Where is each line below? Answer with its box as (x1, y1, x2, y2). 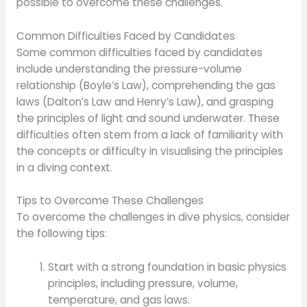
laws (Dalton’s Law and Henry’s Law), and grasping (16, 94, 273, 109)
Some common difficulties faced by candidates (16, 45, 262, 60)
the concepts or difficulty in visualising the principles (16, 143, 283, 158)
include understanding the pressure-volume (16, 61, 242, 76)
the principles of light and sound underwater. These (16, 110, 280, 125)
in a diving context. (16, 160, 112, 175)
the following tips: (16, 226, 107, 241)
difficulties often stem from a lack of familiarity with (16, 127, 283, 142)
